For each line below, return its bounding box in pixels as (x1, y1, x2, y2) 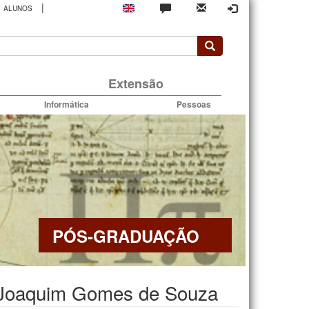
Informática (44, 97, 90, 110)
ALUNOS (3, 3, 32, 14)
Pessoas (176, 97, 211, 110)
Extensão (108, 74, 163, 92)
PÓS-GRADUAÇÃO (52, 223, 199, 248)
